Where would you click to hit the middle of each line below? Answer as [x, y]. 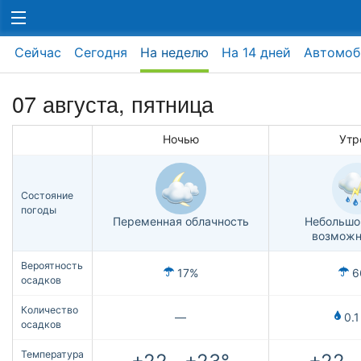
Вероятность [52, 266]
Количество [50, 310]
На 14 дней [256, 52]
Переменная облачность [180, 222]
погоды [39, 210]
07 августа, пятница [113, 104]
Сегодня [100, 52]
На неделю [174, 52]
